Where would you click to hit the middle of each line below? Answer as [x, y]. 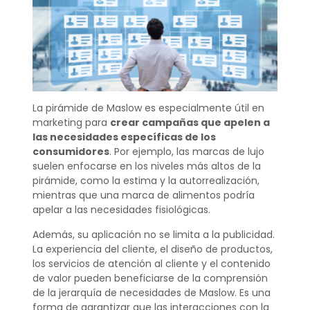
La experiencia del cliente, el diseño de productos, [152, 249]
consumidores [71, 152]
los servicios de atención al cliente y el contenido [151, 263]
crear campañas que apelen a [190, 123]
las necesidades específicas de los [124, 137]
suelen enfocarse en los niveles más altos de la [146, 166]
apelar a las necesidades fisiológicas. [121, 210]
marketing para [71, 123]
